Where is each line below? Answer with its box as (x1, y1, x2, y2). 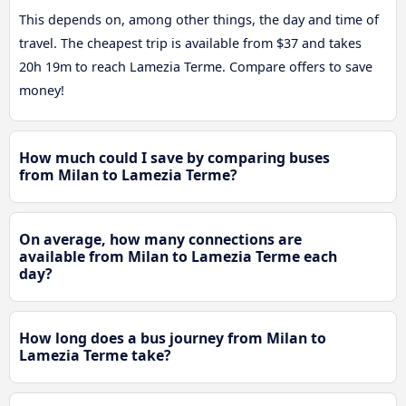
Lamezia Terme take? (19, 345, 171, 366)
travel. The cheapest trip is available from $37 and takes (19, 34, 362, 53)
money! (19, 82, 64, 100)
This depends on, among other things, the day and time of (19, 11, 379, 29)
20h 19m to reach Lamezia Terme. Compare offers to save (19, 58, 372, 76)
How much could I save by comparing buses (19, 148, 330, 169)
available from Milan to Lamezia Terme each (19, 246, 337, 267)
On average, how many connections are (19, 229, 302, 250)
